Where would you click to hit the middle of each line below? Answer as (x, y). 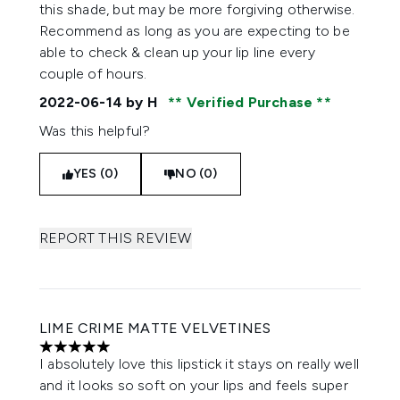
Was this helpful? (95, 131)
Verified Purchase (250, 102)
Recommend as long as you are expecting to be (195, 31)
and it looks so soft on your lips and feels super (194, 385)
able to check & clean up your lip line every (177, 52)
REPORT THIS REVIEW (116, 238)
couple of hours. (93, 74)
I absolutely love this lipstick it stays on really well (200, 364)
